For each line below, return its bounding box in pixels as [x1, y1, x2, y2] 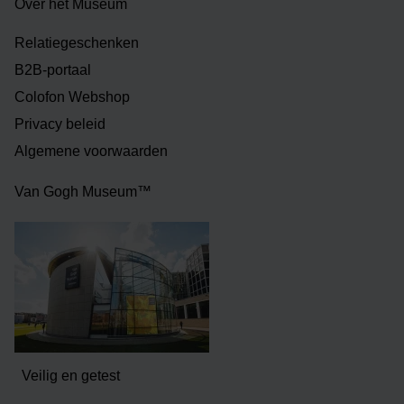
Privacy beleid [14, 116, 106, 133]
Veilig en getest [22, 367, 120, 383]
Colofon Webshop [14, 89, 130, 106]
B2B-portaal [14, 62, 91, 78]
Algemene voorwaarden [14, 143, 168, 160]
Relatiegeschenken [14, 35, 139, 51]
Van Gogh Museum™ [14, 184, 151, 200]
